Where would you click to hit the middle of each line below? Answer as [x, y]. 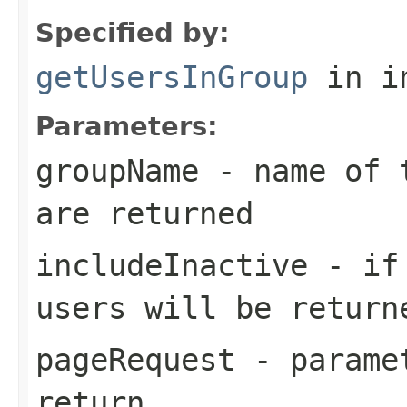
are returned [144, 213]
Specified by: [133, 32]
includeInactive [172, 265]
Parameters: [127, 126]
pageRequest [135, 359]
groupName [117, 170]
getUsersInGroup [172, 77]
